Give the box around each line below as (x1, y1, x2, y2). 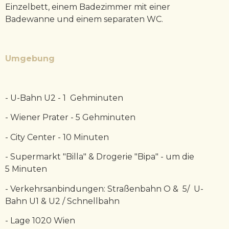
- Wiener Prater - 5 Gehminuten (5, 112, 135, 123)
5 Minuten (5, 164, 47, 174)
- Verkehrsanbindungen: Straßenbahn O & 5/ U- (5, 184, 203, 194)
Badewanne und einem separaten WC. (5, 14, 163, 25)
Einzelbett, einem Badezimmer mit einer (5, 2, 170, 12)
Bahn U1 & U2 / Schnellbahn (5, 196, 120, 206)
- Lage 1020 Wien (5, 215, 75, 225)
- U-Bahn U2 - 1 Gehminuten (5, 93, 123, 103)
